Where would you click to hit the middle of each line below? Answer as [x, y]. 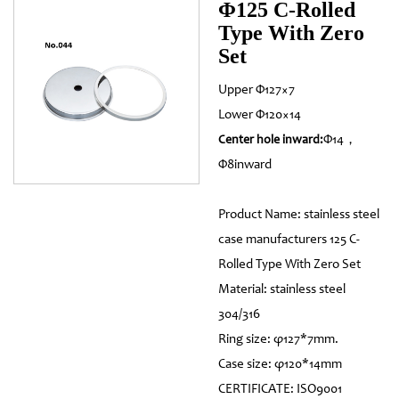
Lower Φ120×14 [259, 116]
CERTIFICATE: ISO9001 [280, 390]
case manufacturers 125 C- [289, 240]
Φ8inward [244, 166]
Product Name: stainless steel [298, 216]
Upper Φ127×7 [256, 91]
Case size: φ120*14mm [280, 365]
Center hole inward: [270, 141]
